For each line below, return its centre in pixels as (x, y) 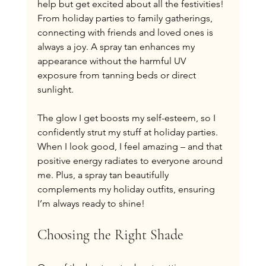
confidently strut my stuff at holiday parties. (129, 132)
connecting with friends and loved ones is (126, 33)
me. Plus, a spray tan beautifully (104, 175)
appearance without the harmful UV (113, 61)
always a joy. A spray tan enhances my (117, 47)
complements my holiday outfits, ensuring (127, 189)
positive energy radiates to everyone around (131, 161)
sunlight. (55, 90)
